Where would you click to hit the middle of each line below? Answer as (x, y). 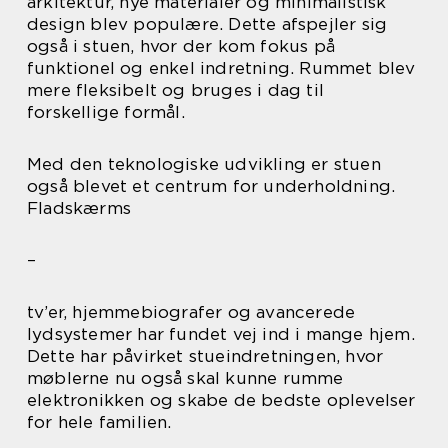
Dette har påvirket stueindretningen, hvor (205, 355)
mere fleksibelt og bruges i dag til (175, 89)
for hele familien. (99, 421)
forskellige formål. (106, 111)
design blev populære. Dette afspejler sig (207, 23)
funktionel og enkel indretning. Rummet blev (221, 67)
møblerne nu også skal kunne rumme (185, 377)
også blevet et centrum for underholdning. (211, 185)
